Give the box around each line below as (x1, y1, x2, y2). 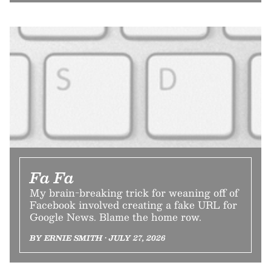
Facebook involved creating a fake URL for (30, 197, 237, 213)
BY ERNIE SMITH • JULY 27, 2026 (30, 232, 165, 244)
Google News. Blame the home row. (30, 209, 201, 225)
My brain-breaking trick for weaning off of (30, 184, 238, 201)
